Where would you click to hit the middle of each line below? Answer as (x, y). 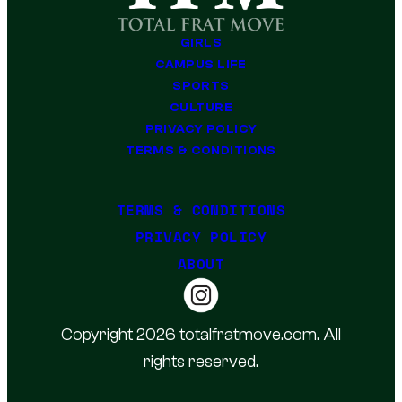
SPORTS (201, 86)
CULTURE (201, 107)
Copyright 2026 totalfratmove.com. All (201, 334)
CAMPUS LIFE (201, 64)
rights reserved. (201, 361)
